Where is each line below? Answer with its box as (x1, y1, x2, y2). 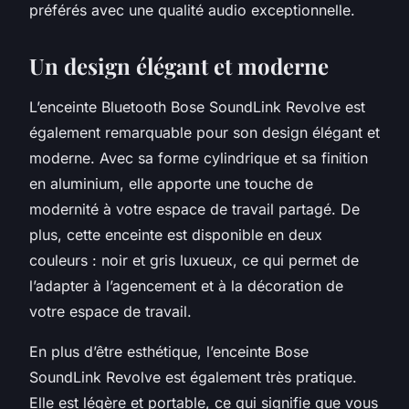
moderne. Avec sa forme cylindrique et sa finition (29, 148, 368, 167)
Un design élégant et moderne (29, 50, 329, 80)
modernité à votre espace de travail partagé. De (29, 199, 360, 218)
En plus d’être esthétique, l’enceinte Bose (29, 341, 309, 361)
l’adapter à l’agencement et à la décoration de (29, 276, 343, 295)
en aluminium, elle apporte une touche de (29, 173, 313, 193)
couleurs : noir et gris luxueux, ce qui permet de (29, 250, 359, 269)
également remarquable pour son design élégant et (29, 122, 380, 142)
